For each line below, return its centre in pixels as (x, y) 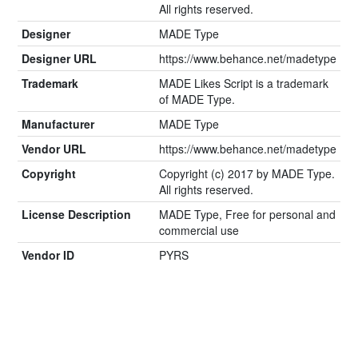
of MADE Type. (197, 99)
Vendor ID (48, 255)
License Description (76, 215)
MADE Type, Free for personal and (247, 215)
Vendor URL (54, 149)
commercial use (199, 231)
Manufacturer (58, 124)
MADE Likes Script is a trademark (244, 84)
